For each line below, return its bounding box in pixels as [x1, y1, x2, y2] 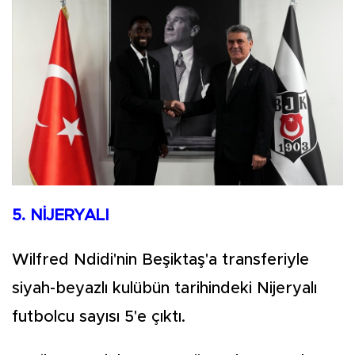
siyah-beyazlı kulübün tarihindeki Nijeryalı [12, 281, 317, 297]
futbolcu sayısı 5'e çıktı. [12, 309, 185, 326]
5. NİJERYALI [12, 208, 109, 224]
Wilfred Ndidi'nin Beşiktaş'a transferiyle [12, 252, 309, 269]
